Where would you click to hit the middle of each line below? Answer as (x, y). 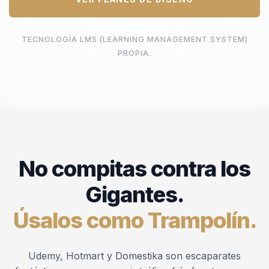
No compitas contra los (134, 168)
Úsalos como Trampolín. (134, 220)
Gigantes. (134, 194)
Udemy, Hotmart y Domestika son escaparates (134, 255)
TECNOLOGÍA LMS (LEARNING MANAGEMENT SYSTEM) (134, 39)
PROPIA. (134, 53)
